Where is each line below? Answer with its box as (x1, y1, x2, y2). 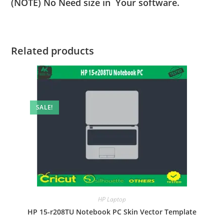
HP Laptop (98, 194, 126, 203)
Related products (11, 43, 94, 57)
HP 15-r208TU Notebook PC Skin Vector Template (27, 206, 196, 216)
